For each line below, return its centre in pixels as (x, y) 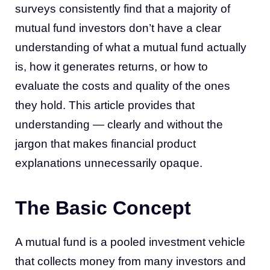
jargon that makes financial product (105, 144)
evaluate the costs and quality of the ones (123, 86)
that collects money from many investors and (130, 261)
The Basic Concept (103, 208)
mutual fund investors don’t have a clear (118, 28)
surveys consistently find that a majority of (123, 9)
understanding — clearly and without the (119, 124)
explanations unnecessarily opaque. (109, 163)
